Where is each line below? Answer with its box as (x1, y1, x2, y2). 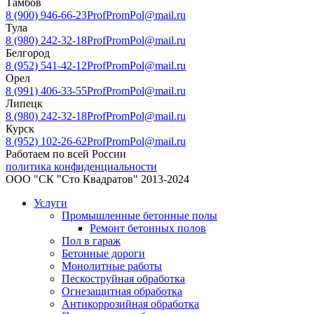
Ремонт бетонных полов (90, 222, 206, 235)
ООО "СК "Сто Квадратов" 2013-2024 (6, 173, 189, 186)
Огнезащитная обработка (62, 285, 182, 298)
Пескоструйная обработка (62, 273, 185, 285)
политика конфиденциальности (6, 161, 157, 173)
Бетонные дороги (62, 247, 145, 260)
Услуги (34, 197, 67, 210)
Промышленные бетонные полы (62, 210, 217, 222)
